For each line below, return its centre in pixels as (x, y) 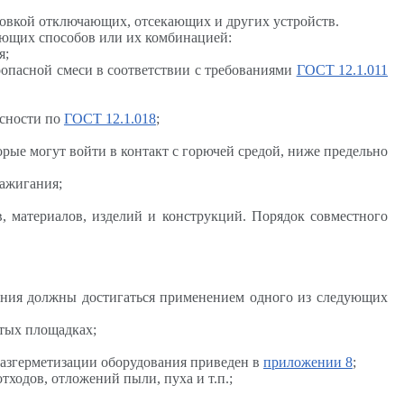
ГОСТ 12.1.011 (342, 69)
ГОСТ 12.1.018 (110, 118)
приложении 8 (308, 362)
